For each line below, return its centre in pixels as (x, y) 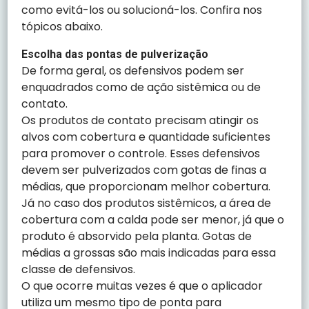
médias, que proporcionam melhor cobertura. (146, 186)
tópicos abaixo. (62, 26)
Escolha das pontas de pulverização (115, 54)
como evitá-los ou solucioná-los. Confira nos (142, 10)
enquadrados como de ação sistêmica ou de (141, 87)
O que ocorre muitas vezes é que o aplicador (142, 286)
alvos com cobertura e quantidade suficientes (146, 137)
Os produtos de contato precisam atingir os (140, 120)
